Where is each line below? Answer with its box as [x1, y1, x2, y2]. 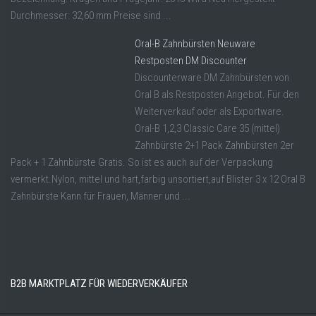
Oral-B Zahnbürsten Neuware [135, 37, 255, 50]
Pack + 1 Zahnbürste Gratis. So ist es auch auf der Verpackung [11, 155, 273, 169]
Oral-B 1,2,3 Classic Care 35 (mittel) [135, 121, 280, 135]
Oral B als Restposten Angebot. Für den [135, 87, 299, 101]
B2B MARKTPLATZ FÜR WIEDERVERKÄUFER [11, 276, 188, 290]
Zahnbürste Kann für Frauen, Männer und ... [11, 189, 190, 202]
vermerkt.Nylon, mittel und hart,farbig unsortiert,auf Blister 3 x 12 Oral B [11, 172, 305, 186]
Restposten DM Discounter [135, 54, 247, 67]
